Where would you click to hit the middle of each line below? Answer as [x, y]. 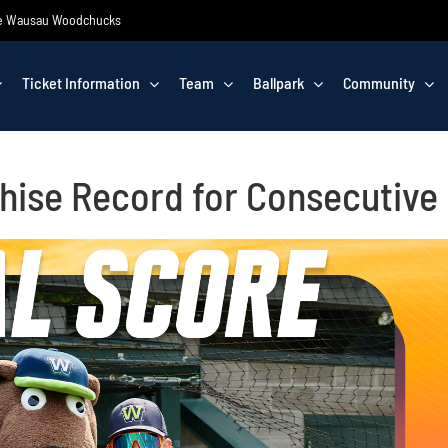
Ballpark [278, 82]
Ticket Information [81, 82]
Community [379, 82]
